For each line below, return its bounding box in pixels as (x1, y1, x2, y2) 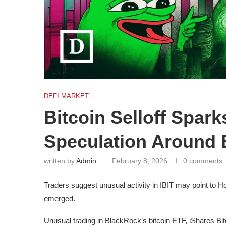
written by (44, 156, 76, 165)
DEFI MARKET (44, 92, 89, 100)
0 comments (183, 156, 222, 165)
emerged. (44, 194, 75, 203)
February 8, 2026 (112, 156, 167, 165)
